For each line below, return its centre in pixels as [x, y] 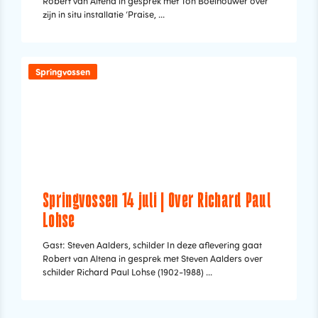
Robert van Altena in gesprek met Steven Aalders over [153, 258]
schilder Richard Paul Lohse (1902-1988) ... [127, 272]
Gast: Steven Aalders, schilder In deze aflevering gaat [152, 245]
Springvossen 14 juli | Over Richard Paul [157, 202]
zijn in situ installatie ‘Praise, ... [104, 14]
